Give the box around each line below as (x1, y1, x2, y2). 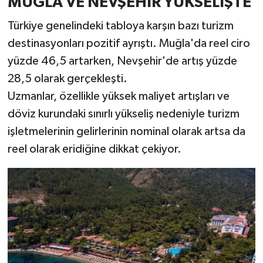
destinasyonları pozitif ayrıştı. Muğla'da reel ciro (7, 37, 250, 49)
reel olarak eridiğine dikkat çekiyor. (7, 143, 181, 155)
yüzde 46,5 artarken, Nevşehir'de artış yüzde (7, 55, 237, 67)
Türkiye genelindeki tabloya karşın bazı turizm (7, 19, 234, 32)
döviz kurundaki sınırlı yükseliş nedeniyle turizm (7, 107, 240, 120)
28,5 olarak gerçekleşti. (7, 72, 127, 85)
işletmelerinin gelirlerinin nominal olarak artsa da (7, 125, 245, 137)
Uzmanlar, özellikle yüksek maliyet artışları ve (7, 90, 230, 102)
